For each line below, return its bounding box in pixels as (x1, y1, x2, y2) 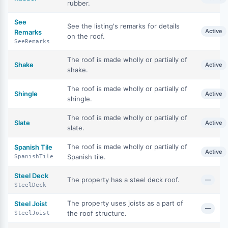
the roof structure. (67, 209, 127, 217)
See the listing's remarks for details (67, 22, 180, 30)
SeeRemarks (14, 38, 50, 45)
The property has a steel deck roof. (67, 176, 180, 184)
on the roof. (67, 32, 105, 40)
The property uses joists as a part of (67, 199, 183, 207)
